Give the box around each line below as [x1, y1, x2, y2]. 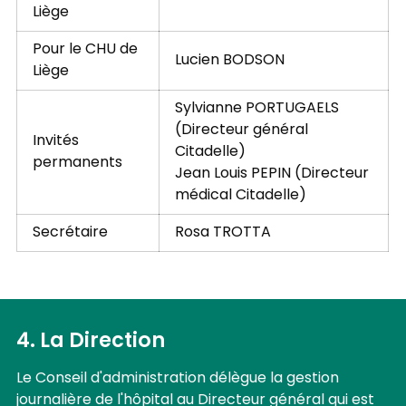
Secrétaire [32, 220, 108, 245]
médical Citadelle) [174, 183, 306, 208]
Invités [32, 129, 79, 153]
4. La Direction [15, 324, 165, 359]
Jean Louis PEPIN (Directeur [174, 161, 369, 186]
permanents [32, 150, 122, 175]
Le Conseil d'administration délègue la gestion [15, 367, 339, 391]
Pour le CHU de [32, 37, 138, 62]
